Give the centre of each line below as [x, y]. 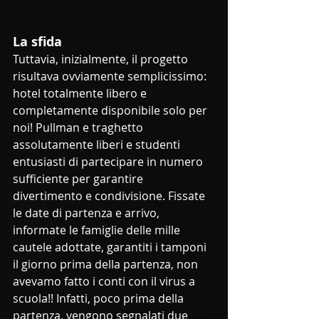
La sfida [37, 42]
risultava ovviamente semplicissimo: [111, 77]
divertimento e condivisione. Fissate [110, 196]
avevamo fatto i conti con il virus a [105, 282]
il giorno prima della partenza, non [107, 265]
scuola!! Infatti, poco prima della [100, 299]
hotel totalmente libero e [81, 94]
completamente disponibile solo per [111, 111]
